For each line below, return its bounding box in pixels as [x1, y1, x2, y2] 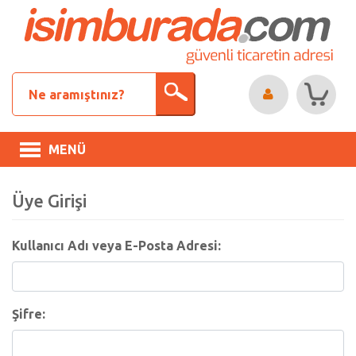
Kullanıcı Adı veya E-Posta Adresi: [12, 238, 221, 253]
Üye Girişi [12, 191, 87, 211]
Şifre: [12, 307, 45, 321]
